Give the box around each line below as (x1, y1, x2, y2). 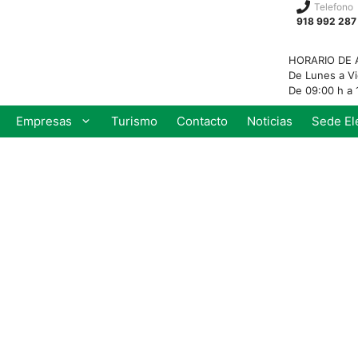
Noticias (246, 113, 292, 129)
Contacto (176, 113, 228, 129)
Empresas (15, 113, 72, 129)
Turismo (110, 113, 157, 129)
